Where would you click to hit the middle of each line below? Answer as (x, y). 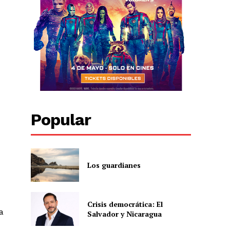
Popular (61, 119)
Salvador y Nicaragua (124, 214)
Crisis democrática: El (125, 204)
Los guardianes (114, 165)
